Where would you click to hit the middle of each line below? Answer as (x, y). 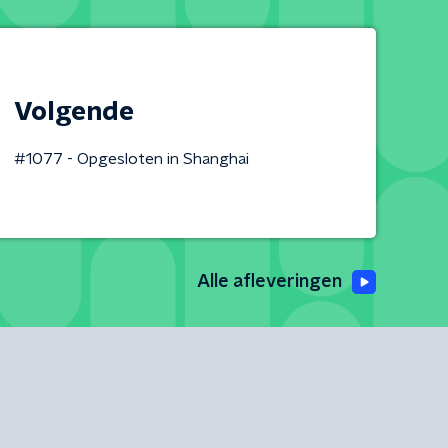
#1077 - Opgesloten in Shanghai (131, 159)
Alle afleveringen (269, 282)
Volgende (73, 112)
